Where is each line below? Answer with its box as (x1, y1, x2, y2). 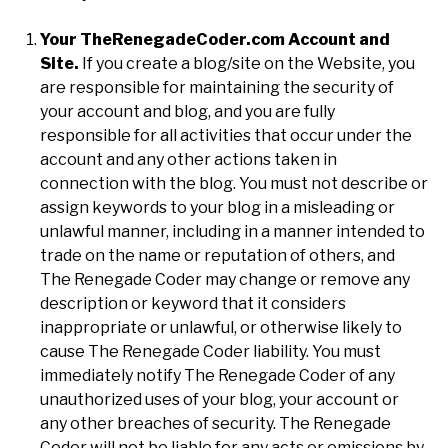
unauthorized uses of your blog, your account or (40, 389, 399, 409)
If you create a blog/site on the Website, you (79, 53, 415, 73)
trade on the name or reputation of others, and (40, 245, 395, 265)
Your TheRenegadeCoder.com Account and (40, 29, 390, 49)
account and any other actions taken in (40, 149, 337, 169)
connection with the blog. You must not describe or (40, 173, 428, 193)
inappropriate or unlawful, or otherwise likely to (40, 317, 402, 337)
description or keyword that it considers (40, 293, 346, 313)
